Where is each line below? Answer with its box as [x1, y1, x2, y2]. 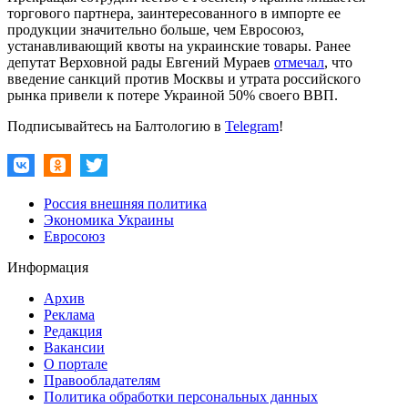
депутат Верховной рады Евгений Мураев [7, 54, 274, 70]
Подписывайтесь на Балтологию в [7, 117, 225, 134]
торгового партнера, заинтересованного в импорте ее [7, 5, 341, 21]
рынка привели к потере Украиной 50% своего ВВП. [7, 87, 338, 103]
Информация [7, 259, 88, 275]
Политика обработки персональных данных [44, 388, 318, 404]
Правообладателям [44, 372, 160, 388]
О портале [44, 355, 107, 372]
